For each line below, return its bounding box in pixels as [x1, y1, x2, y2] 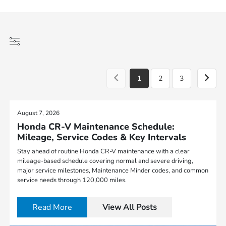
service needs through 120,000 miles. [17, 176, 127, 185]
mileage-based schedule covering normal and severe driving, [17, 156, 194, 165]
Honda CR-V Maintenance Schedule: [17, 121, 175, 133]
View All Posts [102, 202, 157, 213]
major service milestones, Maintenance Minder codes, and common [17, 166, 209, 175]
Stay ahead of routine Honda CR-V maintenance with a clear [17, 147, 190, 156]
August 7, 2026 [17, 109, 60, 117]
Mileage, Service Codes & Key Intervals [17, 131, 187, 143]
